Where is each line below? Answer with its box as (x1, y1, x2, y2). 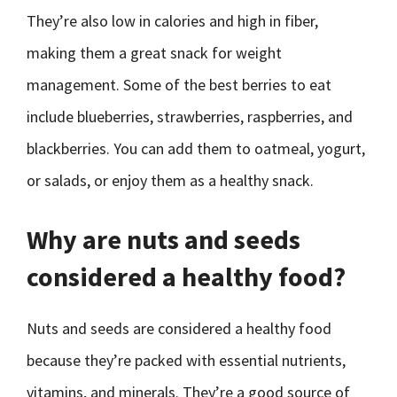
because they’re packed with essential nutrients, (27, 350, 346, 370)
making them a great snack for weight (27, 43, 282, 63)
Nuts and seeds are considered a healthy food (27, 318, 331, 339)
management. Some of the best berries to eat (27, 74, 331, 95)
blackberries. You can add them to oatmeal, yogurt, (27, 138, 365, 159)
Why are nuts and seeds (27, 222, 300, 256)
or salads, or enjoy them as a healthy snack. (27, 170, 314, 191)
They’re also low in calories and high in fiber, (27, 11, 318, 31)
